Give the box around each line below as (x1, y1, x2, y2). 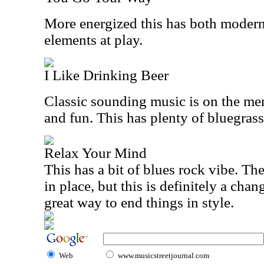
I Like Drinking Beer (44, 67, 169, 83)
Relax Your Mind (44, 145, 147, 161)
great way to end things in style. (44, 194, 234, 210)
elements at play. (44, 32, 143, 48)
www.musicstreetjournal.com (118, 251, 209, 260)
